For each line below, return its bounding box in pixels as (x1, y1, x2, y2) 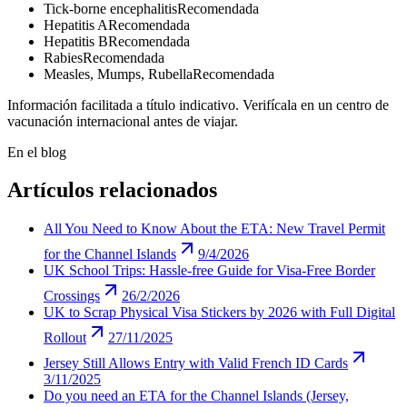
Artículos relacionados (7, 178, 217, 203)
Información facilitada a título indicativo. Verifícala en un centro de (7, 96, 389, 113)
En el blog (7, 144, 66, 160)
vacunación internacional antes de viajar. (7, 113, 238, 129)
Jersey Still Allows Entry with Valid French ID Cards (44, 355, 348, 372)
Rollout (44, 330, 86, 346)
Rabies (44, 49, 83, 65)
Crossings (44, 288, 100, 304)
